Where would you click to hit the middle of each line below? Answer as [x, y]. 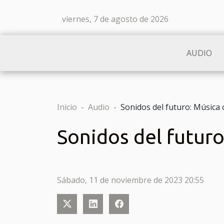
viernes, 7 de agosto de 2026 [115, 19]
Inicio [67, 107]
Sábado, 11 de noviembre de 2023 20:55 [130, 180]
